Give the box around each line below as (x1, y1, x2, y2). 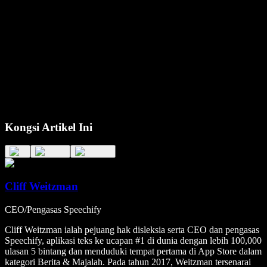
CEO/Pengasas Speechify (5, 204, 101, 215)
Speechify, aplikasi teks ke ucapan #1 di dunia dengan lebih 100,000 (5, 235, 262, 246)
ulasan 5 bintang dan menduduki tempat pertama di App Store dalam (5, 246, 262, 256)
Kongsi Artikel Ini (5, 120, 92, 133)
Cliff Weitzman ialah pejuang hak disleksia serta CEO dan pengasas (5, 224, 259, 235)
